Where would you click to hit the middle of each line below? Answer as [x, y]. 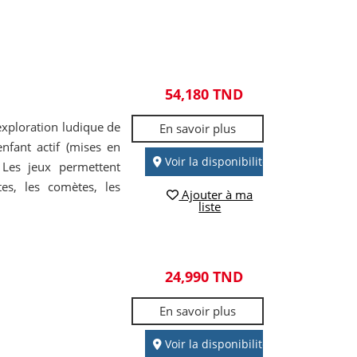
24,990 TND [204, 277]
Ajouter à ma [216, 194]
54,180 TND [204, 94]
